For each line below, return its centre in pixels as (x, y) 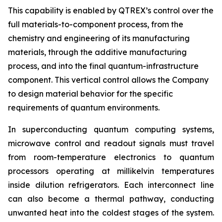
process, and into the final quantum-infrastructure (103, 66)
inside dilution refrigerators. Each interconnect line (111, 185)
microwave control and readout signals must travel (111, 143)
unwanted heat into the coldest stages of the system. (111, 213)
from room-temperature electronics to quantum (111, 157)
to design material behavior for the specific (90, 94)
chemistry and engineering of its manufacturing (99, 38)
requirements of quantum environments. (84, 108)
